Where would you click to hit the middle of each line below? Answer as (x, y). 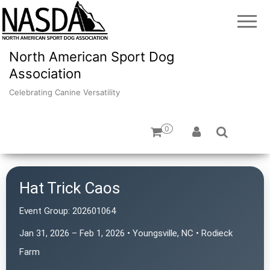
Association (45, 73)
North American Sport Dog (92, 56)
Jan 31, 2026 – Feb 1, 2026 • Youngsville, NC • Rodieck (126, 234)
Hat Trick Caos (70, 188)
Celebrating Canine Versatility (64, 92)
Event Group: (45, 211)
